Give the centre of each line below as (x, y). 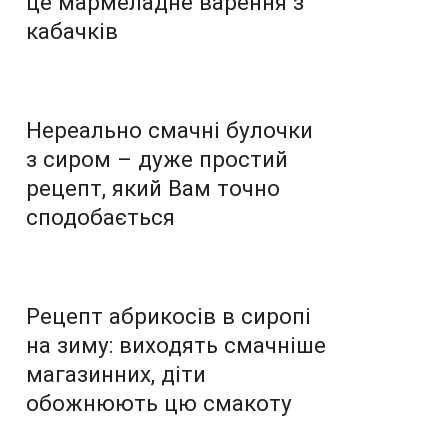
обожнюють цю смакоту (159, 402)
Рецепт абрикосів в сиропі (168, 315)
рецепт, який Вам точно (153, 187)
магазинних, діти (116, 373)
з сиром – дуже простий (157, 158)
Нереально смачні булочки (169, 129)
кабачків (72, 30)
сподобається (100, 216)
